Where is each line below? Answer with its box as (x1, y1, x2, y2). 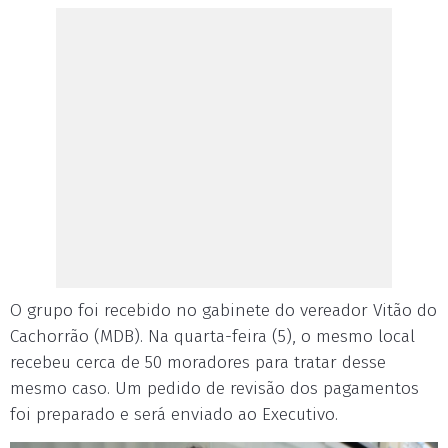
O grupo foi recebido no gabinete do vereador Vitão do (10, 299, 437, 321)
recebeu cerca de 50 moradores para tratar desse (10, 351, 386, 373)
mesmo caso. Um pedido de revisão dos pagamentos (10, 377, 419, 399)
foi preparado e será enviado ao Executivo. (10, 403, 338, 425)
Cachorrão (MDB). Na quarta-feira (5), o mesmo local (10, 325, 415, 347)
